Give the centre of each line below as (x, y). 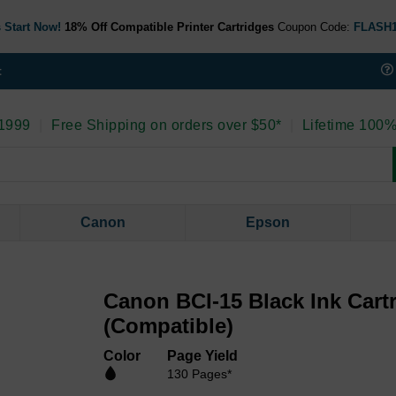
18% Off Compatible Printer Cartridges (169, 27)
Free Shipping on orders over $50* (164, 126)
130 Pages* (200, 374)
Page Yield (203, 356)
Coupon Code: (313, 27)
